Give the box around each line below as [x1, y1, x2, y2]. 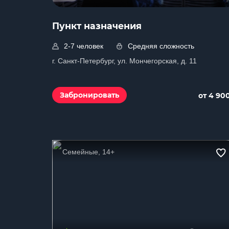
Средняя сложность [128, 42, 194, 50]
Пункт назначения [52, 20, 142, 31]
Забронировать [60, 90, 119, 100]
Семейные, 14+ [62, 148, 114, 156]
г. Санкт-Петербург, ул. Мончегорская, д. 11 [52, 57, 197, 65]
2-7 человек [64, 42, 103, 50]
